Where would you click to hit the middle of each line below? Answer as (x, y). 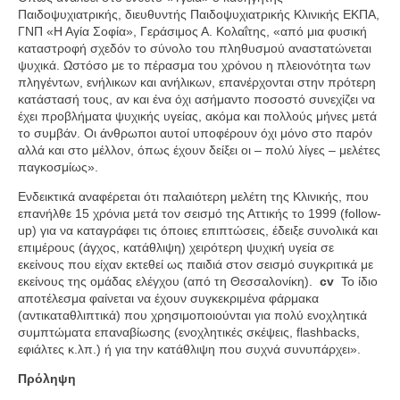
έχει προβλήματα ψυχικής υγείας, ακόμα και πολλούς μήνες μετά (197, 116)
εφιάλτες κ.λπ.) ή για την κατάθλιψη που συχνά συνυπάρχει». (189, 349)
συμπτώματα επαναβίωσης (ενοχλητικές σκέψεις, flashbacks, (189, 332)
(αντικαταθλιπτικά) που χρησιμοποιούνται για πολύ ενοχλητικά (192, 315)
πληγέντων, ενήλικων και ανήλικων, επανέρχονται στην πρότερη (197, 82)
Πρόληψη (47, 379)
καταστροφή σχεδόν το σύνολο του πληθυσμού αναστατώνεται (195, 48)
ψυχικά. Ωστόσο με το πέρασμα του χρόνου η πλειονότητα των (194, 65)
